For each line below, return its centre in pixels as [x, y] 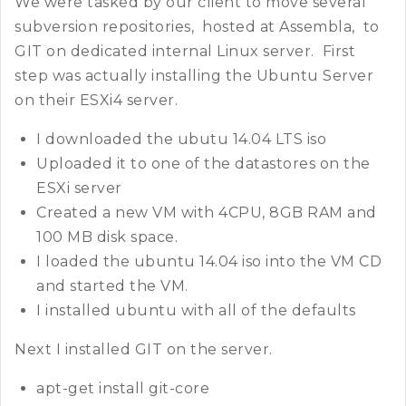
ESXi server [79, 188]
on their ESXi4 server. [96, 101]
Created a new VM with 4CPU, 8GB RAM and [207, 213]
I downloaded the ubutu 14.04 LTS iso [181, 140]
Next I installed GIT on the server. [144, 350]
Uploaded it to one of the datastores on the [203, 164]
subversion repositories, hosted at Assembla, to [197, 27]
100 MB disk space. [107, 237]
